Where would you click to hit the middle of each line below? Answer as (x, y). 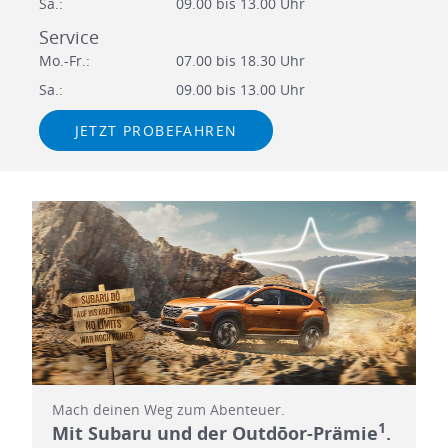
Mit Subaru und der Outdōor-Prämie (214, 432)
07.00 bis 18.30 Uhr (240, 60)
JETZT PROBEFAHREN (156, 130)
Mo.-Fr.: (64, 60)
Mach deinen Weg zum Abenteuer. (168, 409)
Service (68, 36)
